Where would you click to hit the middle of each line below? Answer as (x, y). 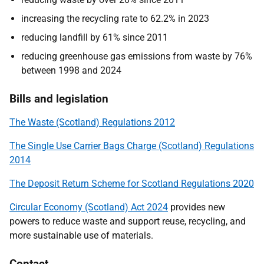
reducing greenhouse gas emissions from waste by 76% (137, 56)
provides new (198, 207)
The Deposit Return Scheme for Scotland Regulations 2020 (132, 184)
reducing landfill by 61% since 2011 (95, 37)
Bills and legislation (59, 99)
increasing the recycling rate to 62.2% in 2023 (115, 19)
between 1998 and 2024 (71, 70)
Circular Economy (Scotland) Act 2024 (89, 207)
